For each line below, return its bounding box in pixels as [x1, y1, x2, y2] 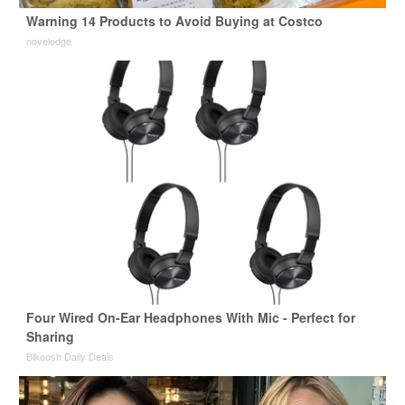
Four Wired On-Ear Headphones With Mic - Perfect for [25, 308, 355, 327]
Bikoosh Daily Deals [25, 349, 114, 364]
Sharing [25, 327, 74, 346]
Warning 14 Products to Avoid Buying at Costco [25, 12, 323, 31]
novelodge [25, 33, 71, 49]
